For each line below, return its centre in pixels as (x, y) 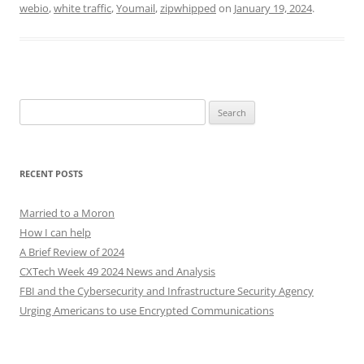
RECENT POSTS (51, 174)
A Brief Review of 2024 (72, 252)
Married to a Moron (67, 213)
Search (35, 108)
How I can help (55, 233)
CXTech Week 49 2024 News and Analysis (117, 272)
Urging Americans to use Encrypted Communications (147, 311)
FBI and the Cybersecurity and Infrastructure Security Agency (167, 291)
